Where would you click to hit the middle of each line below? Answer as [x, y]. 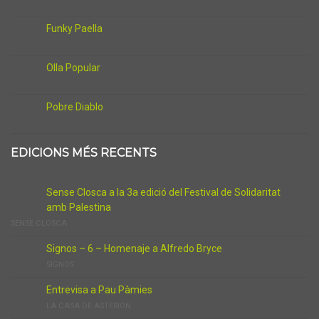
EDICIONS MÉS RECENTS [84, 153]
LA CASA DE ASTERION [89, 306]
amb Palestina [79, 207]
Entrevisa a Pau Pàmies [99, 290]
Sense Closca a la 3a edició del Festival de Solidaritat [163, 192]
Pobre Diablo [75, 107]
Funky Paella [74, 28]
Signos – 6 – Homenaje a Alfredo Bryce [134, 249]
